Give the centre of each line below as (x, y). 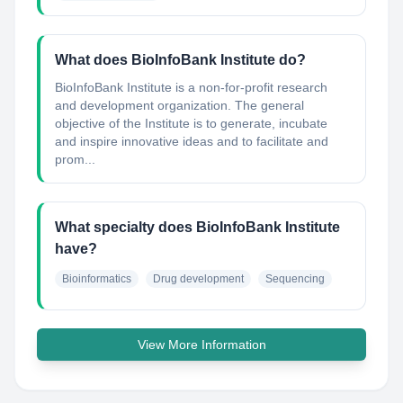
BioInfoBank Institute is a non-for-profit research (191, 87)
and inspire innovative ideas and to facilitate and (192, 141)
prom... (75, 159)
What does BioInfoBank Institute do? (180, 60)
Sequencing (295, 279)
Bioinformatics (97, 279)
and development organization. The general (179, 105)
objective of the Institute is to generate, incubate (191, 123)
